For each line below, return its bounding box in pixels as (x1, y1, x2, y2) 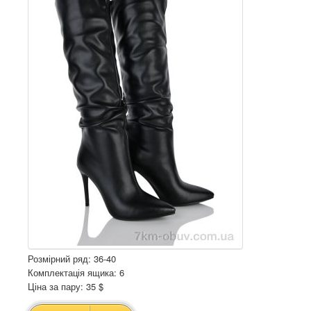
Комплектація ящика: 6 (28, 266, 124, 279)
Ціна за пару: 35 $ (28, 280, 103, 293)
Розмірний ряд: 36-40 (28, 252, 116, 265)
